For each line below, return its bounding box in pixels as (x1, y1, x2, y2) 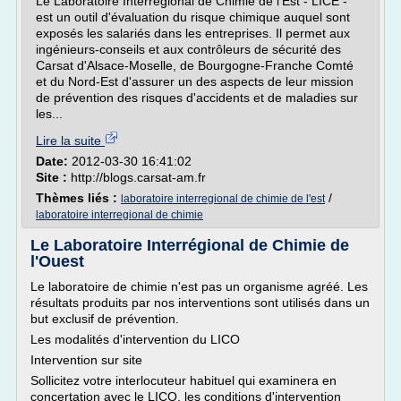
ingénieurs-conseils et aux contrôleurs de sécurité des (36, 42, 341, 56)
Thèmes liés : (36, 191, 121, 205)
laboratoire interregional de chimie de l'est (121, 192, 325, 205)
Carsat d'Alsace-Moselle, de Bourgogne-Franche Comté (36, 58, 354, 73)
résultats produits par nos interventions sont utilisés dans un (30, 295, 370, 310)
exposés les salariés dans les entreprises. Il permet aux (36, 26, 350, 40)
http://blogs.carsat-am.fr (71, 170, 206, 184)
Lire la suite (36, 133, 105, 148)
